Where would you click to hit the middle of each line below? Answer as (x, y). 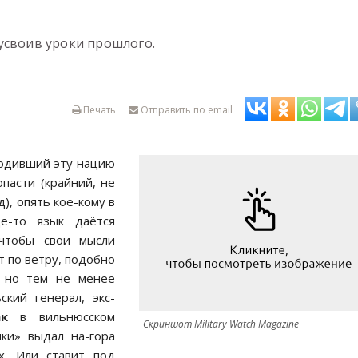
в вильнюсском (62, 316)
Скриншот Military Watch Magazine (221, 324)
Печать (98, 110)
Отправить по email (185, 110)
